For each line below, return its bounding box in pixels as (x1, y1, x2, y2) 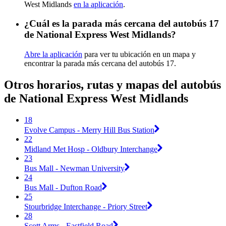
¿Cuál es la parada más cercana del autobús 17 (24, 18, 219, 29)
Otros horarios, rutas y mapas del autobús (4, 78, 221, 92)
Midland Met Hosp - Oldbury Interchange (24, 144, 157, 153)
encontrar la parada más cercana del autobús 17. (24, 59, 176, 68)
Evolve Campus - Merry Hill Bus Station (24, 125, 154, 134)
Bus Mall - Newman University (24, 163, 125, 173)
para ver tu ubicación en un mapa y (82, 50, 196, 59)
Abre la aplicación (24, 50, 82, 59)
